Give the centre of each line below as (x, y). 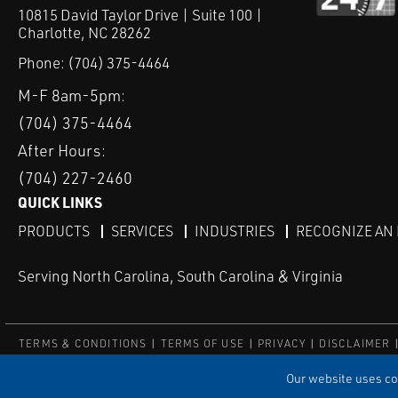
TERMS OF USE (203, 344)
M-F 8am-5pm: (72, 96)
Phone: (43, 63)
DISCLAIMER (355, 344)
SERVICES (142, 231)
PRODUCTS (54, 231)
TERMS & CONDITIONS (83, 344)
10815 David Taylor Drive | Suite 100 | (140, 15)
